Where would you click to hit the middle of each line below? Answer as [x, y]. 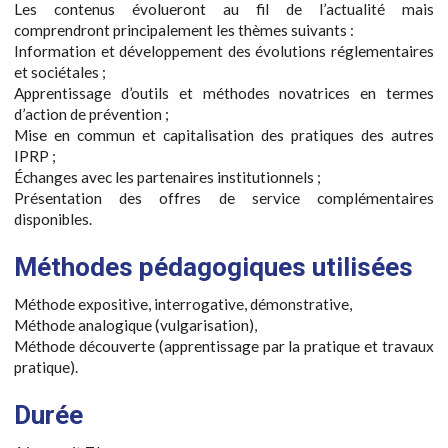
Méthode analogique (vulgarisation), [135, 325]
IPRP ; [35, 155]
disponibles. [53, 218]
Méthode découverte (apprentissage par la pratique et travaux [224, 346]
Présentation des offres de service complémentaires [224, 197]
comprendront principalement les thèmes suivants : [184, 29]
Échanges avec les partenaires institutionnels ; [167, 176]
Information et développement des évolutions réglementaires [224, 50]
